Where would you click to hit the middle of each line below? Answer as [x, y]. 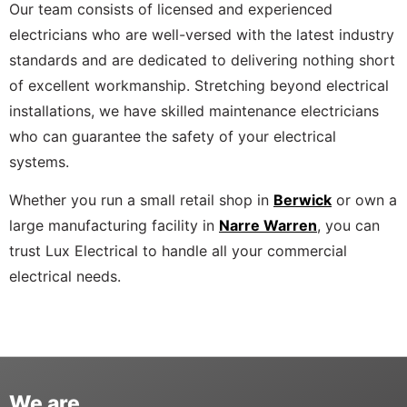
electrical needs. [65, 277]
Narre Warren [268, 226]
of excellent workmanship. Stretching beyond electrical [199, 85]
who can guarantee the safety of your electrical [173, 136]
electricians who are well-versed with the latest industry [202, 34]
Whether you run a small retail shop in [141, 200]
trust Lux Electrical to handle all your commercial [178, 251]
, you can [348, 226]
